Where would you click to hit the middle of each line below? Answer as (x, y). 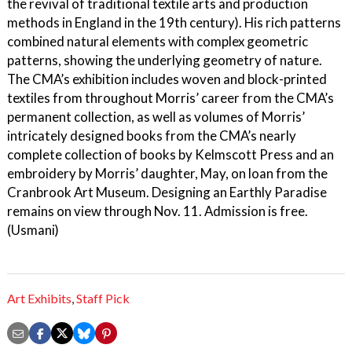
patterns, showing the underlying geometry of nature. (165, 60)
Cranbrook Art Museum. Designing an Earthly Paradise (167, 192)
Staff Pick (103, 299)
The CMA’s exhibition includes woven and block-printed (167, 79)
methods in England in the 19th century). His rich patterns (174, 22)
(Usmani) (33, 229)
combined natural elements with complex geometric (158, 41)
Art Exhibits (39, 299)
